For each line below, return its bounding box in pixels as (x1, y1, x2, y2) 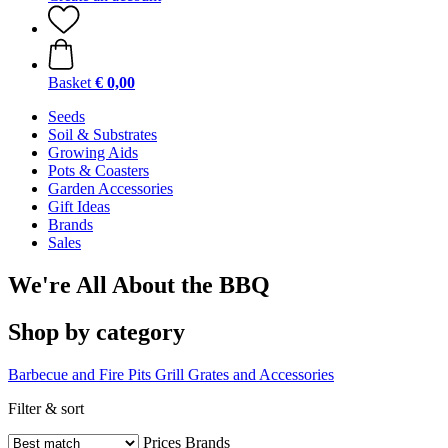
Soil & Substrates (48, 126, 157, 143)
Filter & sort (8, 399, 84, 417)
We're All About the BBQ (8, 271, 270, 298)
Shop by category (8, 318, 185, 345)
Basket (48, 74, 91, 91)
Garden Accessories (48, 180, 173, 197)
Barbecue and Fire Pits (8, 365, 151, 383)
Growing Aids (48, 144, 138, 161)
